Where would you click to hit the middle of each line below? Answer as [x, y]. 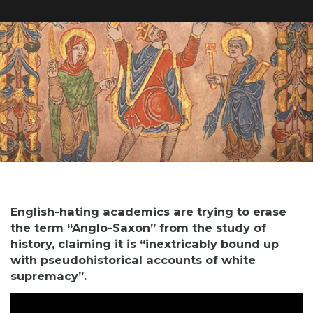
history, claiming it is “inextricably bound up [145, 244]
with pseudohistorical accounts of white [133, 260]
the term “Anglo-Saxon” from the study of [138, 228]
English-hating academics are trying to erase [148, 212]
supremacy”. [49, 276]
